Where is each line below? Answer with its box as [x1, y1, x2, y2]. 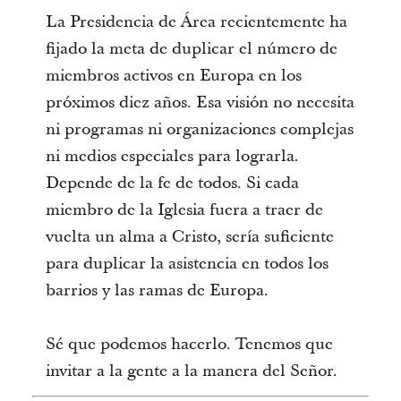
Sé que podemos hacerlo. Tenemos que [45, 333, 333, 355]
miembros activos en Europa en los [45, 64, 302, 87]
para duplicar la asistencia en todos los [45, 252, 328, 275]
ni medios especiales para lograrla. [45, 145, 299, 167]
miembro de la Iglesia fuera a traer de [45, 199, 323, 221]
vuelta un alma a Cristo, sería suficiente [45, 226, 334, 248]
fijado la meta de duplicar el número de [45, 38, 337, 60]
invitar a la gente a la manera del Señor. [45, 360, 337, 382]
